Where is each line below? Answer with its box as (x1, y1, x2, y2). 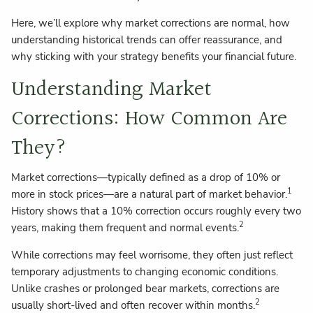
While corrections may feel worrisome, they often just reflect (11, 247, 293, 262)
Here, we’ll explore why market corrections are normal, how (11, 16, 291, 31)
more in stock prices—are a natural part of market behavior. (11, 187, 288, 201)
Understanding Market (11, 73, 212, 108)
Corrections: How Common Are (11, 103, 288, 137)
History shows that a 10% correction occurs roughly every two (11, 203, 302, 218)
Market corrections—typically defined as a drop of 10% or (11, 170, 281, 184)
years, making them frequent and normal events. (11, 220, 240, 235)
